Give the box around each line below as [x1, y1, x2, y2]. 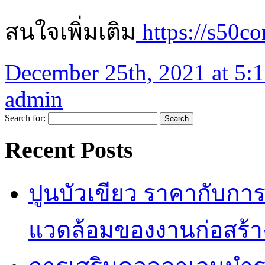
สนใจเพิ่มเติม [5, 19, 136, 44]
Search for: [5, 113, 46, 123]
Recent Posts [5, 136, 133, 163]
